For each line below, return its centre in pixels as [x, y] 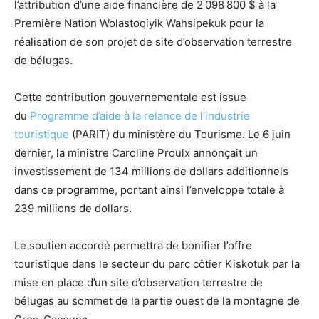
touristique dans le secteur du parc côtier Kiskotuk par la [157, 263]
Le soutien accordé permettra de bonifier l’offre [133, 245]
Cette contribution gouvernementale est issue [130, 97]
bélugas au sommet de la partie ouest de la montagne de [157, 300]
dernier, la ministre [63, 152]
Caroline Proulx [151, 152]
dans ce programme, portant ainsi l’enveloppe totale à [149, 189]
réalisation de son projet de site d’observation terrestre [153, 41]
